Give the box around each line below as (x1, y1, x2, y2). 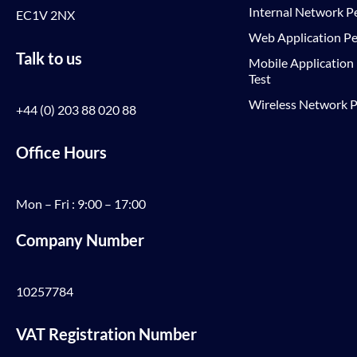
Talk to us (16, 49, 82, 68)
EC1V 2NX (16, 7, 75, 22)
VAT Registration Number (16, 324, 197, 343)
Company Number (16, 230, 144, 249)
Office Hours (16, 143, 107, 162)
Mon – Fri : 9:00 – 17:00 (16, 196, 146, 211)
